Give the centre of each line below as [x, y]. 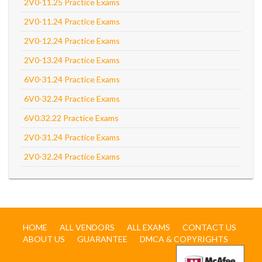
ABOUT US [44, 239]
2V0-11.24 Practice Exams [72, 21]
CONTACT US [209, 227]
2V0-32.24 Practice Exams [72, 156]
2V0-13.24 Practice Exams [72, 60]
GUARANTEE [102, 239]
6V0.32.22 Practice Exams [71, 118]
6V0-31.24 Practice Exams [72, 79]
